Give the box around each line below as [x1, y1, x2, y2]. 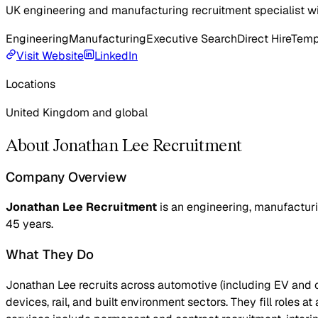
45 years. [6, 216, 53, 232]
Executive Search [146, 31, 237, 46]
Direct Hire [237, 31, 291, 46]
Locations [6, 76, 55, 92]
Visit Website [16, 48, 84, 63]
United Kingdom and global [6, 104, 148, 120]
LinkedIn [94, 48, 138, 63]
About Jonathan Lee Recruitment [6, 134, 242, 155]
